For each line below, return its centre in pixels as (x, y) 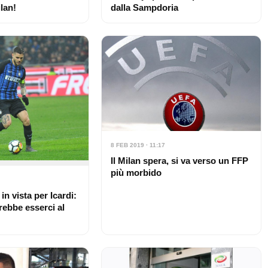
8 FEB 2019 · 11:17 (138, 145)
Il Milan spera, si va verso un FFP (179, 160)
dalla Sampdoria (144, 7)
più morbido (136, 172)
